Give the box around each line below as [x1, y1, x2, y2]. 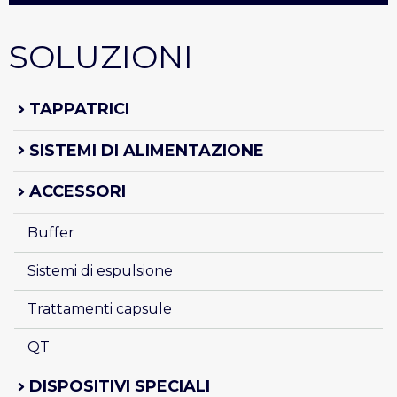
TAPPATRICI [29, 99, 129, 119]
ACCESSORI [29, 182, 126, 202]
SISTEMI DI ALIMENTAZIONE [29, 140, 264, 160]
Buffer [27, 223, 74, 241]
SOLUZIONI [9, 37, 193, 76]
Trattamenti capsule [27, 300, 172, 317]
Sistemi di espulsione [27, 261, 173, 279]
